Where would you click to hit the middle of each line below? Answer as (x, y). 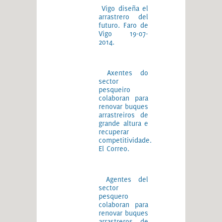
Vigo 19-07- (123, 33)
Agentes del (127, 179)
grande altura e (123, 123)
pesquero (113, 196)
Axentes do (127, 73)
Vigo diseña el (125, 8)
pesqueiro (114, 89)
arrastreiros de (123, 115)
